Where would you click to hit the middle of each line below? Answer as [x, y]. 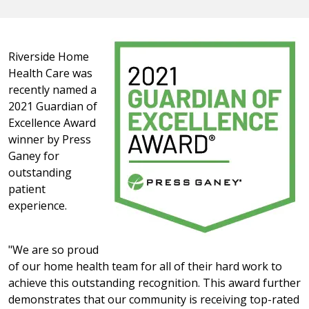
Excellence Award [52, 122]
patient [27, 189]
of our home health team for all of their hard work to [145, 266]
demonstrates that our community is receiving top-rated [154, 299]
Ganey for [34, 156]
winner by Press [50, 139]
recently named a [52, 89]
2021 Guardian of [53, 106]
